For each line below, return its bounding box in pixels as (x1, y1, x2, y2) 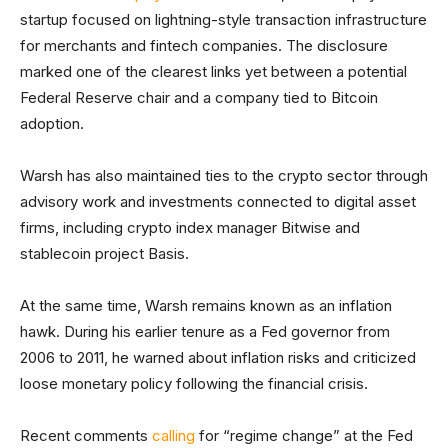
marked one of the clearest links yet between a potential (20, 62, 407, 81)
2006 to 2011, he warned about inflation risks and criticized (20, 348, 416, 367)
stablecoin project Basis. (20, 244, 189, 263)
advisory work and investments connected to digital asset (20, 192, 416, 211)
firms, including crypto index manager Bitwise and (20, 218, 360, 237)
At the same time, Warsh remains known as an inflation (20, 296, 392, 315)
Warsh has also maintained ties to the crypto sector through (20, 166, 428, 185)
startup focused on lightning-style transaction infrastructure (20, 10, 427, 29)
